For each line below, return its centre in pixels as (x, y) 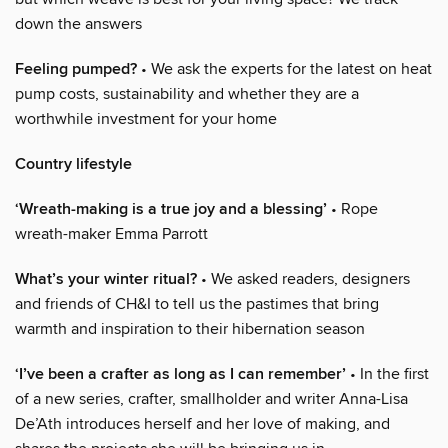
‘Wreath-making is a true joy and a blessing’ (171, 209)
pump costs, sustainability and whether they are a (187, 93)
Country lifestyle (73, 164)
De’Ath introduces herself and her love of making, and (202, 423)
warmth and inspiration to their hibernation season (190, 328)
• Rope (352, 208)
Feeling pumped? (76, 69)
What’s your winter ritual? (106, 279)
